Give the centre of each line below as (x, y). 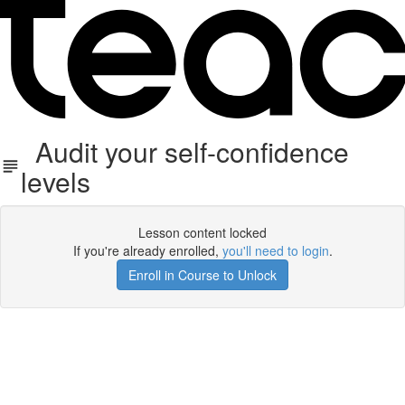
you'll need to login (275, 250)
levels (55, 181)
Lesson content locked (202, 232)
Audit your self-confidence (184, 151)
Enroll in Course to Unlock (202, 275)
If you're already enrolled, (147, 250)
